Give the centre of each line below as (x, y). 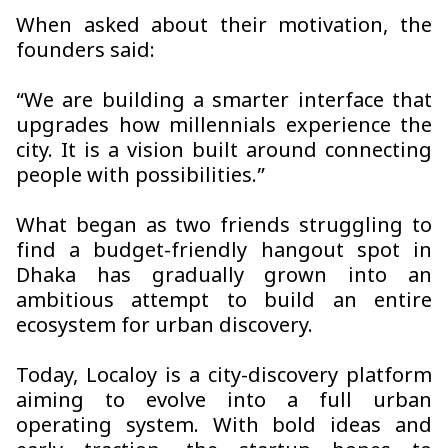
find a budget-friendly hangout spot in (224, 252)
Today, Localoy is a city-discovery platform (224, 377)
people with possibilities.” (140, 177)
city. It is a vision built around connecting (224, 152)
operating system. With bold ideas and (224, 427)
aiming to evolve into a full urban (224, 402)
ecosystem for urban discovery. (164, 327)
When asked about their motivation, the (224, 27)
